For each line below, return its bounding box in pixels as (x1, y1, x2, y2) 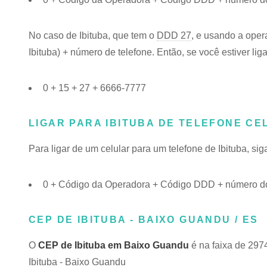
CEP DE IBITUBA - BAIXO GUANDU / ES (29, 215, 259, 225)
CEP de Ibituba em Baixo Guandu (38, 240, 189, 250)
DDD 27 (157, 30, 191, 41)
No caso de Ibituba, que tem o (29, 30, 157, 41)
